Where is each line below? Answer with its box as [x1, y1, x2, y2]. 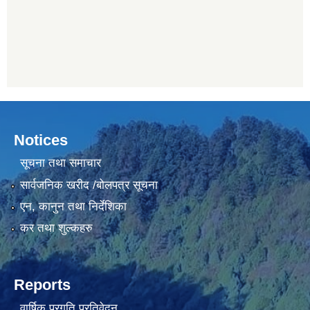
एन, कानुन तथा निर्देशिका [19, 199, 127, 213]
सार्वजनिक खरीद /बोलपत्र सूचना [19, 178, 158, 192]
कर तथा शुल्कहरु [19, 221, 93, 235]
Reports [14, 276, 71, 294]
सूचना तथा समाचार [19, 156, 101, 170]
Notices [14, 131, 68, 149]
